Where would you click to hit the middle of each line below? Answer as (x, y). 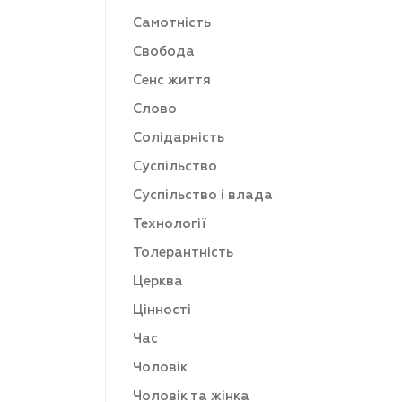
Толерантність (183, 253)
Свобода (164, 52)
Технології (170, 224)
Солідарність (179, 138)
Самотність (172, 23)
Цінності (162, 310)
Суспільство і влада (203, 195)
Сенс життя (172, 80)
